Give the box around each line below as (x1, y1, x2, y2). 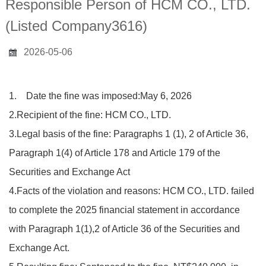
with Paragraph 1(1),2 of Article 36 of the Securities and (9, 224, 240, 234)
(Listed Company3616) (5, 18, 147, 34)
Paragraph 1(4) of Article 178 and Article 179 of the (9, 148, 221, 158)
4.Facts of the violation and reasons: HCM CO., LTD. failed (9, 186, 255, 196)
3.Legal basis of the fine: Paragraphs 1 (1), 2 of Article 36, (9, 129, 249, 139)
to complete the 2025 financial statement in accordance (9, 205, 240, 215)
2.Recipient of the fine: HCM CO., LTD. (9, 110, 172, 120)
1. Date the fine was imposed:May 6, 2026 (9, 91, 192, 101)
